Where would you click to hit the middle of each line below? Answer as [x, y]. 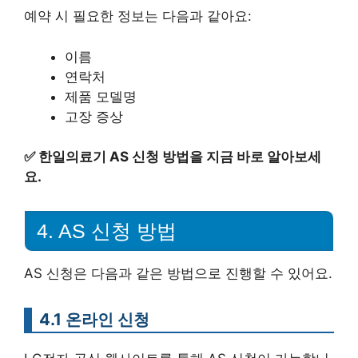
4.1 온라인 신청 [94, 319]
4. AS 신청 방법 [107, 231]
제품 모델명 [101, 96]
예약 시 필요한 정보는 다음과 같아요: [138, 16]
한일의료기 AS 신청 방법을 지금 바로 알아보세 [180, 157]
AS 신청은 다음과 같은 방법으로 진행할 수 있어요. [178, 273]
